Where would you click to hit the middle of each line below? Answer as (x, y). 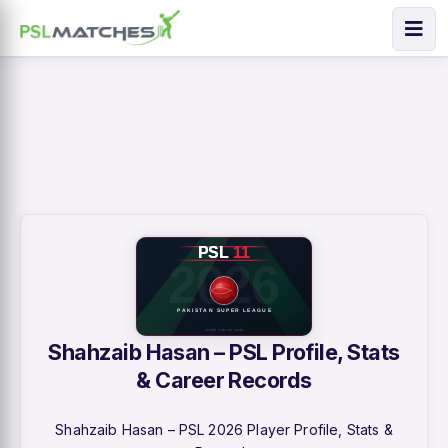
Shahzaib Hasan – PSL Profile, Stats (224, 351)
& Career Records (224, 379)
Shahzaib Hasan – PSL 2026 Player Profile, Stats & (224, 429)
